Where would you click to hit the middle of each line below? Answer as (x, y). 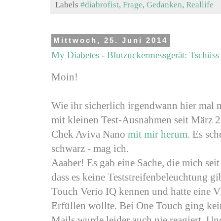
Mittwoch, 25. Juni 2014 (111, 40)
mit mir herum (158, 134)
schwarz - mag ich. (90, 148)
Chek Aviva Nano (90, 134)
